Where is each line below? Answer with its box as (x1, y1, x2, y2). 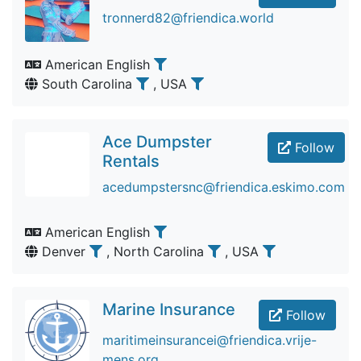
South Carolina (38, 76, 136, 92)
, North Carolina (106, 243, 208, 259)
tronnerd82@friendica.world (102, 10, 274, 26)
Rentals (102, 151, 160, 171)
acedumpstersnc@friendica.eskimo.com (102, 179, 345, 195)
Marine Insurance (102, 300, 235, 319)
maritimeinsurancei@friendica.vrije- (102, 332, 317, 348)
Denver (38, 243, 89, 259)
